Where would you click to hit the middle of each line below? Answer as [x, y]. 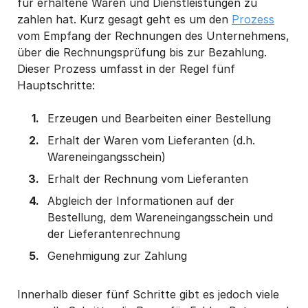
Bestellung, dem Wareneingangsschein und [160, 217]
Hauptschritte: [56, 85]
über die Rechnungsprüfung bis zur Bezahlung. [142, 52]
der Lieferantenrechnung [113, 233]
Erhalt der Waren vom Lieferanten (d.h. [151, 140]
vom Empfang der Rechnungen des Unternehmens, [153, 35]
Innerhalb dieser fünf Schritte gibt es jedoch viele [148, 294]
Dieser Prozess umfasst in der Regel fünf [126, 68]
